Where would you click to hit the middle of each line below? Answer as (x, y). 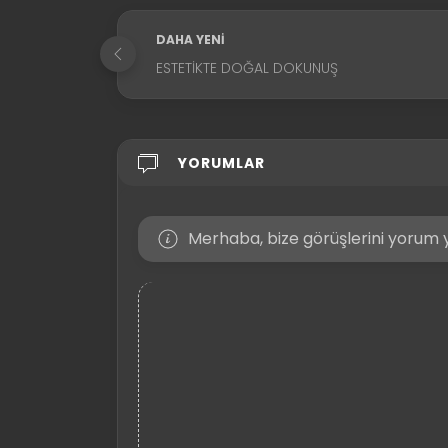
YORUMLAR (221, 162)
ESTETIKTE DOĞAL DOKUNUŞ (247, 67)
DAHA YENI (190, 39)
